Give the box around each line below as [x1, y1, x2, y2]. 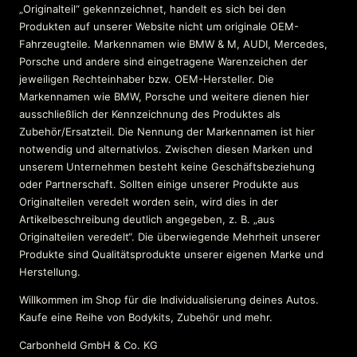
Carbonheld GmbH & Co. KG [19, 339, 158, 352]
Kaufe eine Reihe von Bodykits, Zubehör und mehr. [19, 311, 273, 324]
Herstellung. [19, 265, 80, 279]
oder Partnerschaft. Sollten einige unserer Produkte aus [19, 178, 299, 191]
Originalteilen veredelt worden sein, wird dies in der [19, 195, 278, 209]
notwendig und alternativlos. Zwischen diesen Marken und [19, 143, 312, 156]
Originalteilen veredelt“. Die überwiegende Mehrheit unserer [19, 230, 320, 244]
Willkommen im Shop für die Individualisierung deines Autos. [19, 293, 319, 307]
